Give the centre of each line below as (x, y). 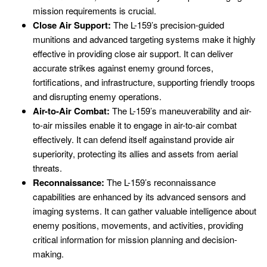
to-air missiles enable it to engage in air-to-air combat (135, 125)
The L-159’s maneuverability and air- (181, 110)
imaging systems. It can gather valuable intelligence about (145, 210)
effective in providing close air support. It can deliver (133, 53)
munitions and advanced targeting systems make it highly (144, 39)
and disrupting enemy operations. (97, 96)
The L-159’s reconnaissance (160, 182)
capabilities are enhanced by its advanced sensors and (139, 196)
